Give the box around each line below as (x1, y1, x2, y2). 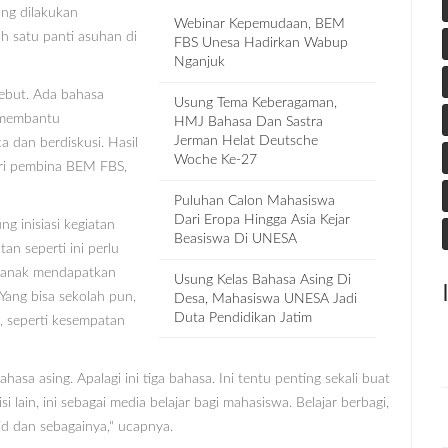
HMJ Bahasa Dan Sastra (174, 114, 324, 129)
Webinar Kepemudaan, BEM (174, 16, 346, 31)
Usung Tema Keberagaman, (174, 95, 338, 110)
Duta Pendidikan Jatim (174, 310, 313, 325)
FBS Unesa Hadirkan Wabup (174, 35, 349, 50)
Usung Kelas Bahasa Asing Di (174, 272, 352, 287)
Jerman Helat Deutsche (174, 133, 319, 148)
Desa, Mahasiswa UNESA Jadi (174, 291, 358, 306)
